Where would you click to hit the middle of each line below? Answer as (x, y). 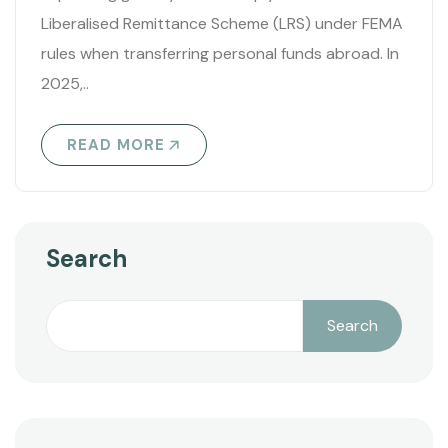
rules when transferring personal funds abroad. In (220, 54)
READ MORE (116, 145)
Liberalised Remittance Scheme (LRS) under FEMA (222, 24)
